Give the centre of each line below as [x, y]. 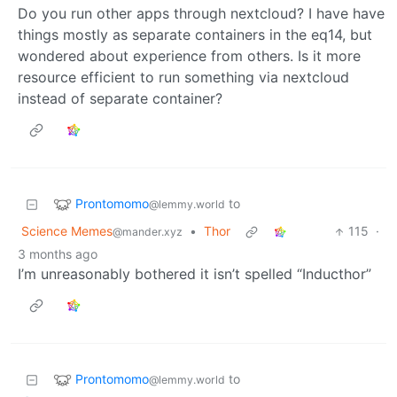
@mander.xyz [148, 232]
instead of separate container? [120, 99]
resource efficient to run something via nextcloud [183, 78]
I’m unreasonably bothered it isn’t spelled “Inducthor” [195, 274]
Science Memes [67, 231]
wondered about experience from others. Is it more [189, 56]
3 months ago [58, 254]
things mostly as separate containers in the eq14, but [195, 35]
